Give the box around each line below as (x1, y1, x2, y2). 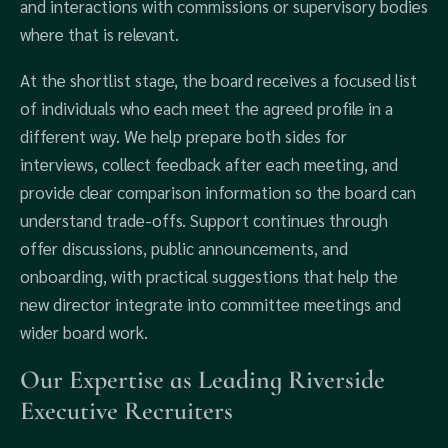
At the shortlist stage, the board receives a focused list (20, 69, 417, 91)
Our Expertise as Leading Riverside (20, 364, 385, 395)
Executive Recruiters (20, 395, 233, 426)
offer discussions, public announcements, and (20, 237, 348, 259)
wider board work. (20, 321, 148, 343)
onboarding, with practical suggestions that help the (20, 265, 398, 287)
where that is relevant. (20, 23, 179, 45)
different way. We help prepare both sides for (20, 125, 347, 147)
